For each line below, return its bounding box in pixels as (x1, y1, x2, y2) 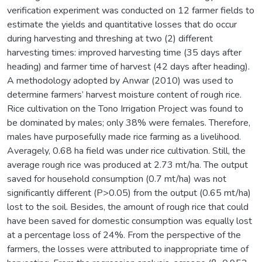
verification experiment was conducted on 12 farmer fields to (7, 4, 254, 17)
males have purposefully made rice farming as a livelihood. (7, 130, 241, 143)
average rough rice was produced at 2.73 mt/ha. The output (7, 158, 248, 171)
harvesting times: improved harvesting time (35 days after (7, 46, 242, 59)
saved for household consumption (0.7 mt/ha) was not (7, 172, 226, 185)
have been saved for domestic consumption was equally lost (7, 214, 252, 227)
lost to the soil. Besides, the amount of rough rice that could (7, 200, 249, 213)
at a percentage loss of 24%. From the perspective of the (7, 228, 241, 242)
